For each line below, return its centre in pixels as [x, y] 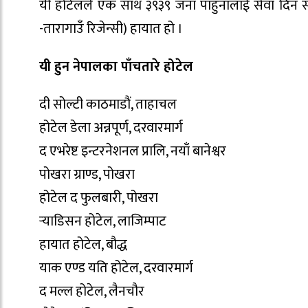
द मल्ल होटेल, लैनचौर [92, 291]
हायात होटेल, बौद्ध [83, 244]
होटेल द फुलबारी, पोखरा [99, 198]
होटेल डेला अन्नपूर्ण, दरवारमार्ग [111, 128]
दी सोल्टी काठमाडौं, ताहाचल [108, 104]
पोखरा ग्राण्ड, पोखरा [87, 174]
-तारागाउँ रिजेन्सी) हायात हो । [111, 29]
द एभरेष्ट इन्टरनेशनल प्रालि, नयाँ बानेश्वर [133, 151]
